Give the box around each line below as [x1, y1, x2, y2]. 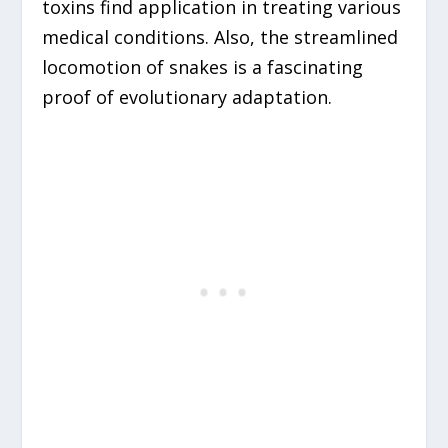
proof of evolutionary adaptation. [42, 85, 333, 110]
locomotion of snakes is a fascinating [42, 55, 364, 80]
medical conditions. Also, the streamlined [42, 25, 399, 50]
